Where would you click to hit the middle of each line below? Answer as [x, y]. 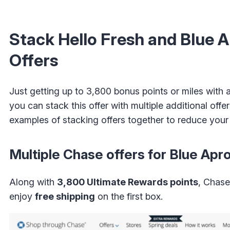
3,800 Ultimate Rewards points [128, 182]
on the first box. [129, 197]
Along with [33, 182]
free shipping [65, 197]
